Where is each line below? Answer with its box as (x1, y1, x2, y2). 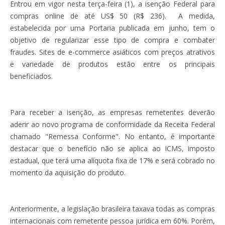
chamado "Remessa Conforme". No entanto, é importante (10, 132, 215, 142)
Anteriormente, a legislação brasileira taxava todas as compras (10, 204, 215, 214)
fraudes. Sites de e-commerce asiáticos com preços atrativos (10, 47, 215, 57)
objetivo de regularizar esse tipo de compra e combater (10, 35, 215, 45)
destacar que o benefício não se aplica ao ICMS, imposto (10, 144, 215, 154)
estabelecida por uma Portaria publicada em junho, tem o (10, 23, 215, 33)
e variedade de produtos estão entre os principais (10, 59, 215, 69)
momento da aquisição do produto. (10, 168, 126, 178)
